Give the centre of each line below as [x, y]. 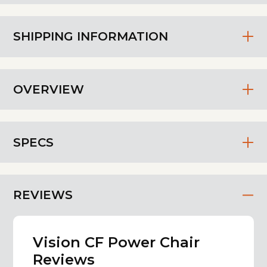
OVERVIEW [49, 89]
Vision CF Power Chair [116, 242]
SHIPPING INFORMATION [91, 37]
